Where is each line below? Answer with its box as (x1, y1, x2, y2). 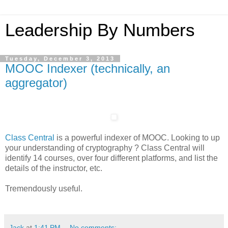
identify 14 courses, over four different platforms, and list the (5, 153, 218, 162)
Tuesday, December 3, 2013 (5, 55, 115, 62)
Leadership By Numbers (5, 20, 195, 40)
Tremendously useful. (5, 184, 82, 193)
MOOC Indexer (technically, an (5, 62, 170, 75)
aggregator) (5, 76, 67, 90)
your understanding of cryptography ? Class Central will (5, 143, 205, 152)
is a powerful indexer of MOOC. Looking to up (54, 133, 220, 142)
